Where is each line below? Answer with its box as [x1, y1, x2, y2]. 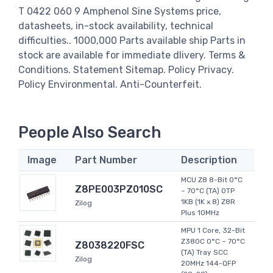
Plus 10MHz [181, 208, 219, 218]
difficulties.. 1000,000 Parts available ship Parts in [18, 34, 246, 46]
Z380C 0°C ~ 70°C [181, 237, 245, 246]
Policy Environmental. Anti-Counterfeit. [18, 78, 202, 90]
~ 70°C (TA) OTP [181, 186, 235, 196]
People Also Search [18, 123, 161, 142]
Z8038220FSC [75, 239, 144, 252]
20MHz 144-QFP [181, 259, 236, 268]
